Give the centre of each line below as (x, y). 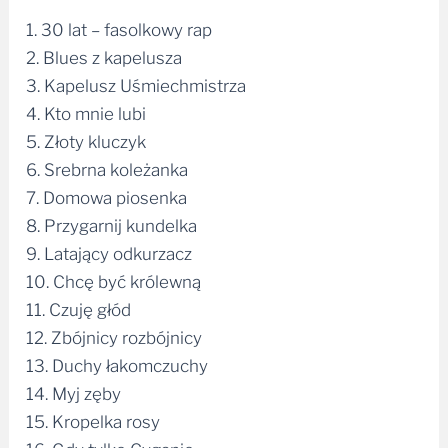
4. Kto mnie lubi (86, 105)
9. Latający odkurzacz (109, 245)
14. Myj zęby (74, 385)
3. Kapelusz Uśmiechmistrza (136, 77)
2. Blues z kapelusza (104, 49)
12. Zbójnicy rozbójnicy (114, 329)
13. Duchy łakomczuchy (117, 357)
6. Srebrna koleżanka (107, 161)
